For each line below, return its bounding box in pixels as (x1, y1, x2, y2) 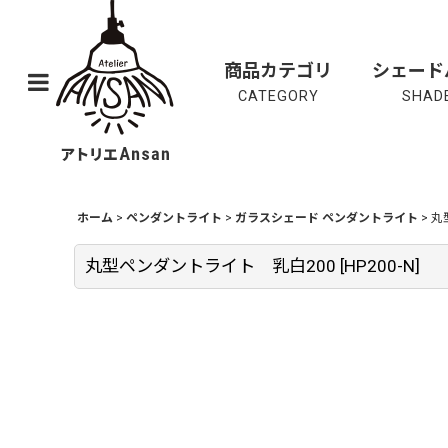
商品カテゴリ (224, 59, 332, 81)
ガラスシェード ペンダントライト (235, 211, 418, 225)
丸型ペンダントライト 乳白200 (85, 256, 336, 276)
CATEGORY (237, 87, 319, 105)
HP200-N (344, 256, 415, 276)
